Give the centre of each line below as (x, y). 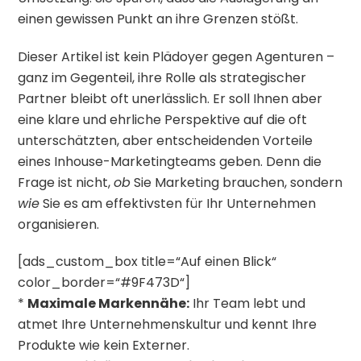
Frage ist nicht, (66, 182)
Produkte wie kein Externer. (104, 346)
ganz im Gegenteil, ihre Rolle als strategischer (162, 77)
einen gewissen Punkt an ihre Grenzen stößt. (158, 19)
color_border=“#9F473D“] (104, 283)
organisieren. (59, 224)
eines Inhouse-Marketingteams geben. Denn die (170, 161)
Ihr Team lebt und (248, 304)
